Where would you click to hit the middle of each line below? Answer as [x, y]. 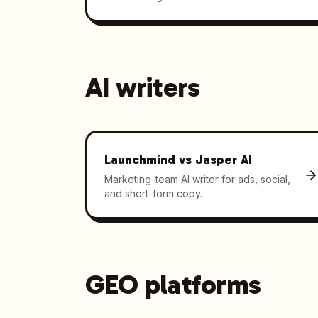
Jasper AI [223, 159]
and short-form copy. [153, 193]
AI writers [143, 87]
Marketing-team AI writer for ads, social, [197, 179]
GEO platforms [173, 285]
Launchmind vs [149, 159]
